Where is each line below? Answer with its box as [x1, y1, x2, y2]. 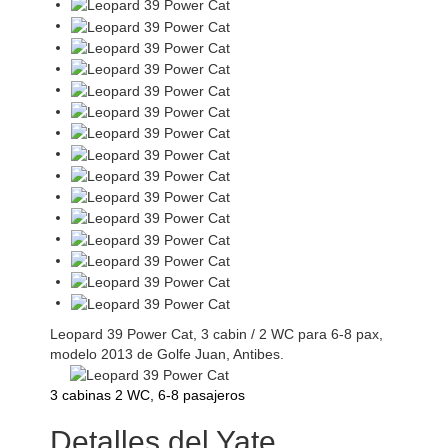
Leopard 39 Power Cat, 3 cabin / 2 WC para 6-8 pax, [50, 325, 383, 342]
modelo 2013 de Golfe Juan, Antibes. [50, 345, 284, 362]
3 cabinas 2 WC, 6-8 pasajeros [50, 386, 245, 403]
